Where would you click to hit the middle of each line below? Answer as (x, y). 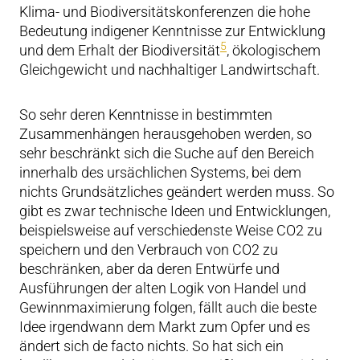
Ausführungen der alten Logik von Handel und (163, 288)
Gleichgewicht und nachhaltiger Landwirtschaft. (170, 70)
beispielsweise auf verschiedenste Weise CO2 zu (171, 230)
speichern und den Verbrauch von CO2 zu (149, 250)
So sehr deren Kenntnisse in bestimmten (146, 115)
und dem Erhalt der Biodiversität (120, 50)
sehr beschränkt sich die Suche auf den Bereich (167, 153)
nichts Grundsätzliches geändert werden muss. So (177, 192)
